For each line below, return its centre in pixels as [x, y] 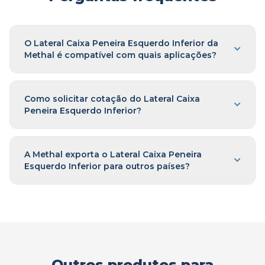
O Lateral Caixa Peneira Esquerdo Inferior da [121, 43]
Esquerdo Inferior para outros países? [107, 166]
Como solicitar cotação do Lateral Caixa [112, 99]
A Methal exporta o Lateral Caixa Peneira [113, 154]
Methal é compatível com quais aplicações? [120, 55]
